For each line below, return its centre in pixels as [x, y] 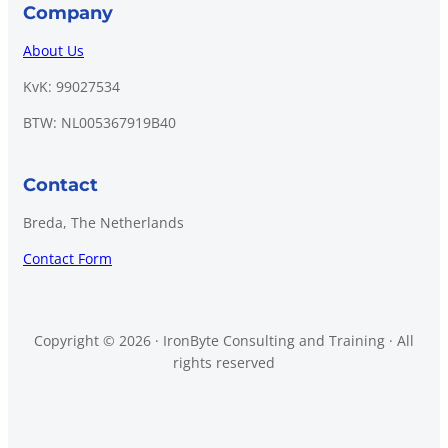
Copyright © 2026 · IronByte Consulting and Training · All [224, 341]
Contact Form [67, 259]
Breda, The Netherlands [103, 223]
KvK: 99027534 [71, 87]
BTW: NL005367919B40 [99, 123]
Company [68, 13]
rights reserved [224, 363]
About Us [53, 51]
